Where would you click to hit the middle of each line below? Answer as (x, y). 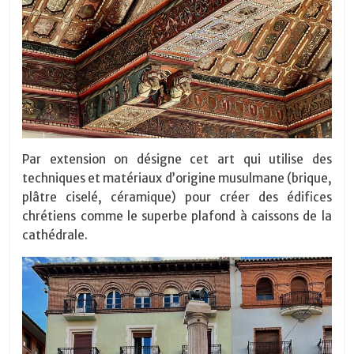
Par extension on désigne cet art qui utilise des (177, 160)
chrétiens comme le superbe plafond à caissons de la (177, 217)
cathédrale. (55, 235)
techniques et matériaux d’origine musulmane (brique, (177, 179)
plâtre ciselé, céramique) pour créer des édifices (177, 198)
